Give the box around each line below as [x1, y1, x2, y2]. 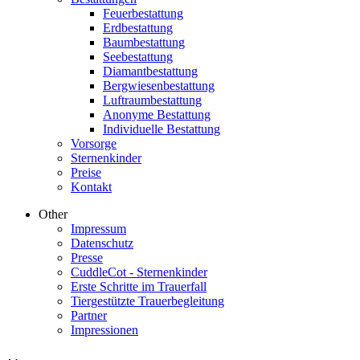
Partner [71, 308, 107, 322]
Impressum [71, 221, 126, 235]
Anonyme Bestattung [103, 107, 211, 121]
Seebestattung [103, 49, 173, 63]
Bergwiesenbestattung [103, 78, 215, 92]
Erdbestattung [103, 20, 173, 35]
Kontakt [71, 179, 112, 194]
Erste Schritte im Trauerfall [71, 279, 207, 293]
